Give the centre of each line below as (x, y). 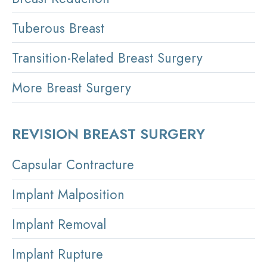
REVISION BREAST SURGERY (108, 134)
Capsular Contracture (73, 165)
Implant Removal (59, 224)
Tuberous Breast (58, 28)
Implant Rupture (58, 254)
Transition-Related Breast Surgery (107, 58)
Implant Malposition (68, 195)
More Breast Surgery (72, 88)
